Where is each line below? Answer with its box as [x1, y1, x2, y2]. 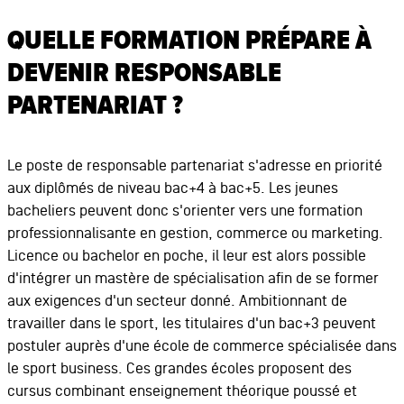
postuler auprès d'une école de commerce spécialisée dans [6, 337, 397, 354]
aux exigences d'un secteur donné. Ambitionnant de [6, 292, 347, 309]
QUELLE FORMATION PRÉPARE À [6, 24, 372, 58]
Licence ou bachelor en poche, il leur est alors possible [6, 247, 366, 264]
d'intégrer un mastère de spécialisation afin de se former [6, 270, 379, 287]
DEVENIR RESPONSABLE [6, 57, 281, 90]
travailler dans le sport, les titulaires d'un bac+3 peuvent [6, 315, 376, 332]
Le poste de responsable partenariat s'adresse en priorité [6, 157, 382, 174]
